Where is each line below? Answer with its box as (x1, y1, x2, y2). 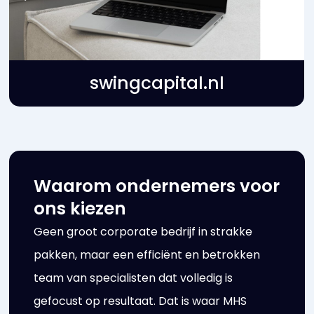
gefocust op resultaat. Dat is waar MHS (34, 292, 247, 309)
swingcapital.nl (89, 70, 224, 95)
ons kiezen (34, 196, 127, 221)
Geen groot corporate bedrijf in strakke (34, 223, 253, 240)
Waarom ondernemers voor (34, 173, 280, 198)
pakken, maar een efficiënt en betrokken (34, 246, 261, 263)
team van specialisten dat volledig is (34, 269, 233, 286)
